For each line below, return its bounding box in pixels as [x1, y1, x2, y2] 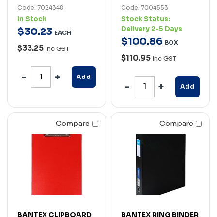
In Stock [17, 15, 46, 23]
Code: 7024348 [17, 3, 63, 11]
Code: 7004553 [121, 3, 168, 11]
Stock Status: [121, 15, 170, 23]
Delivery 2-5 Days [121, 24, 182, 33]
